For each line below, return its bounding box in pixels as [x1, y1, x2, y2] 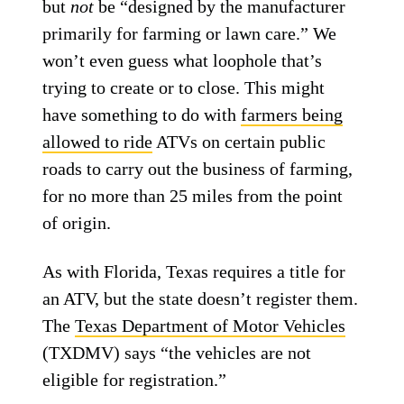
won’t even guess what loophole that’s [42, 50, 323, 70]
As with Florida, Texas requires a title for [42, 262, 346, 281]
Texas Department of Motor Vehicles [75, 316, 346, 335]
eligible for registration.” [42, 370, 227, 390]
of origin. [42, 213, 112, 233]
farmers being [241, 105, 344, 124]
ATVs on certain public [152, 132, 326, 151]
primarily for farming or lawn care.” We [42, 23, 337, 43]
